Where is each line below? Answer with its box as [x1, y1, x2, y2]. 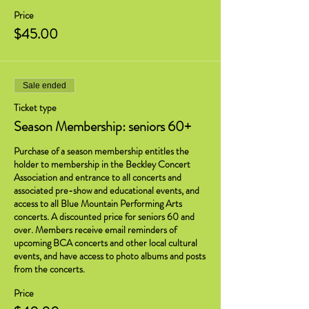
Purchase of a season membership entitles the [14, 144, 189, 158]
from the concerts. [14, 262, 85, 276]
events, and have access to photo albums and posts [14, 249, 206, 263]
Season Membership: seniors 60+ [14, 117, 191, 137]
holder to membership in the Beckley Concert [14, 157, 190, 171]
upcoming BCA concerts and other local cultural [14, 236, 197, 250]
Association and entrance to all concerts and [14, 170, 181, 184]
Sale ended [23, 81, 66, 90]
